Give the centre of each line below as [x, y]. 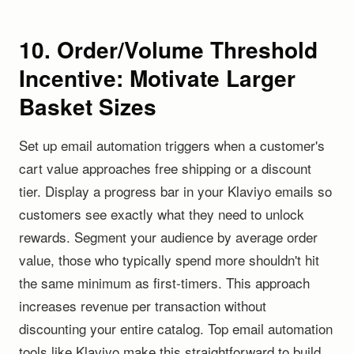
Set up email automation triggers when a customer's [172, 145]
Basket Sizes [88, 106]
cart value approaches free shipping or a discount [165, 168]
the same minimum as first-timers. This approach [164, 282]
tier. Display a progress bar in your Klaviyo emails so [175, 191]
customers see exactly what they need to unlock [162, 214]
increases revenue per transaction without [143, 305]
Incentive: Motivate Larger [157, 78]
